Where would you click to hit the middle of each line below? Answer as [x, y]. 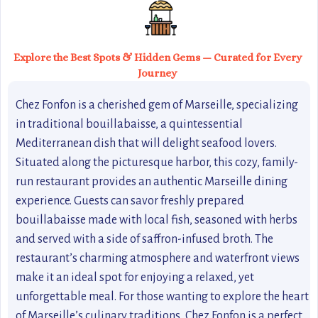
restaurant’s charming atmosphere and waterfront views [158, 258]
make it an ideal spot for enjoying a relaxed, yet [135, 277]
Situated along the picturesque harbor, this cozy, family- [157, 162]
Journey [157, 73]
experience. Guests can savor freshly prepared [130, 201]
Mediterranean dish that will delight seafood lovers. [146, 143]
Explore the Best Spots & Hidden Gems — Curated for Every [157, 57]
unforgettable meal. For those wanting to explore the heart [162, 296]
